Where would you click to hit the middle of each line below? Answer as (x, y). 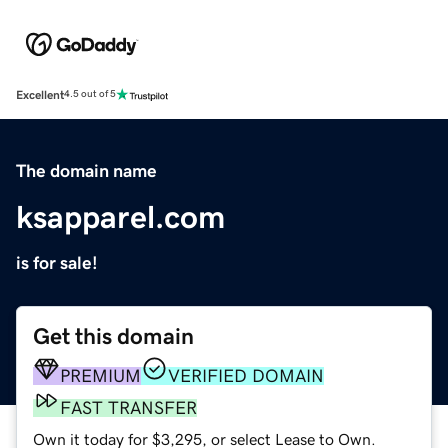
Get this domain (113, 336)
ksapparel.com (120, 216)
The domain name (86, 170)
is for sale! (57, 262)
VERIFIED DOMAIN (246, 375)
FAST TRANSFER (128, 407)
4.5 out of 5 (90, 94)
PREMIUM (100, 375)
